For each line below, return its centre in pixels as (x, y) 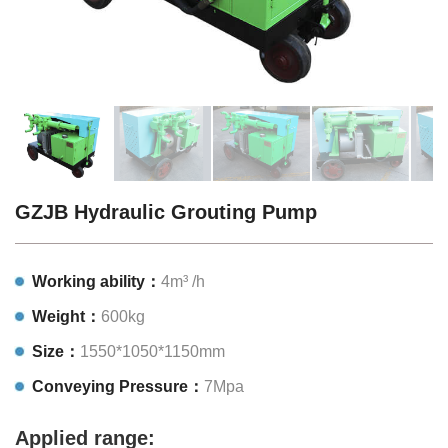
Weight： (66, 316)
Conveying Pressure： (118, 386)
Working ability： (96, 281)
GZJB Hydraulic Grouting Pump (166, 211)
